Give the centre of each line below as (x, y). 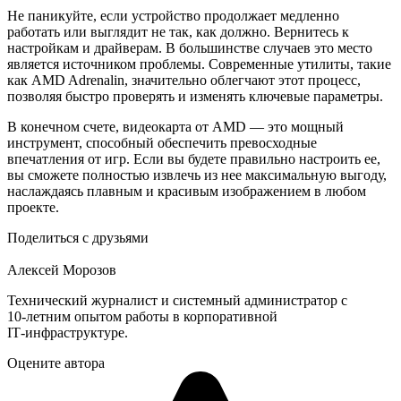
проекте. (33, 208)
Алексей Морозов (62, 270)
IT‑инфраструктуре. (68, 333)
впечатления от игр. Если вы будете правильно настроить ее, (194, 159)
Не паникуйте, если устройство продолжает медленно (173, 16)
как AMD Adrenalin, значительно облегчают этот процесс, (184, 81)
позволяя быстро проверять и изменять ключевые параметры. (195, 97)
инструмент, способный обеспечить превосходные (162, 143)
